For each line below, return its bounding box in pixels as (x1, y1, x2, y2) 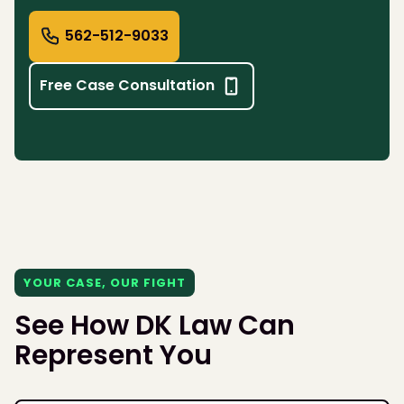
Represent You (14, 335, 212, 374)
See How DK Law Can (14, 306, 295, 344)
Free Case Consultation (40, 74, 215, 96)
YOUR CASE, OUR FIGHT (23, 273, 186, 291)
